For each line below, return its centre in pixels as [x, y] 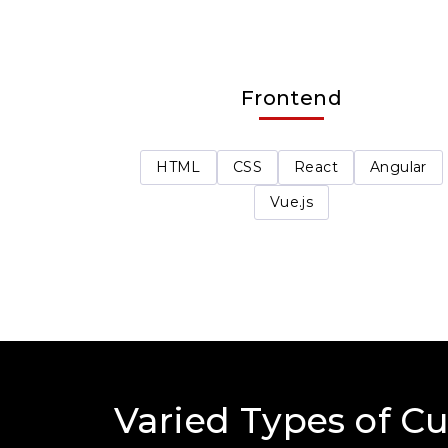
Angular [398, 167]
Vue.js [291, 202]
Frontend [291, 98]
